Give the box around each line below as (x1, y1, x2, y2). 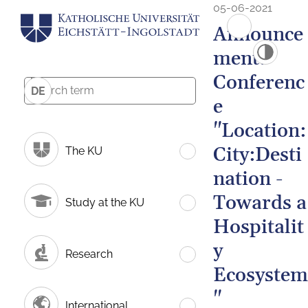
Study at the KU (65, 195, 144, 209)
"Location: (213, 119, 306, 144)
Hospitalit (213, 215, 304, 240)
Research (65, 247, 113, 261)
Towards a (213, 191, 307, 216)
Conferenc (213, 71, 305, 96)
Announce (213, 23, 303, 47)
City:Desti (213, 143, 302, 168)
